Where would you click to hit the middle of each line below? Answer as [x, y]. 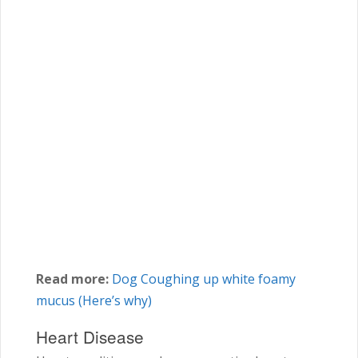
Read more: [72, 279]
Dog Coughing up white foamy [204, 279]
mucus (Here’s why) [94, 301]
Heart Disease [90, 337]
